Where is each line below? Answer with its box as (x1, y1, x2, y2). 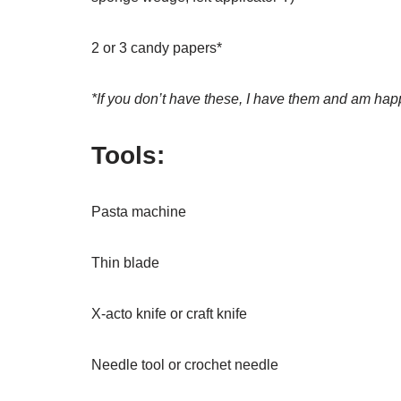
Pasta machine (91, 204, 186, 219)
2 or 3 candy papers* (91, 40, 222, 55)
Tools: (91, 141, 165, 169)
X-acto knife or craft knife (91, 306, 247, 321)
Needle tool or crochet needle (91, 357, 278, 372)
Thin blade (91, 255, 159, 270)
